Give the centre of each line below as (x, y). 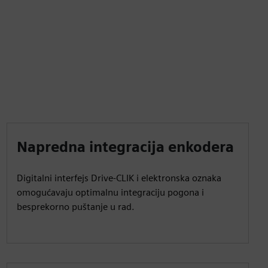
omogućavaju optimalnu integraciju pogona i (110, 192)
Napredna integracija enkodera (125, 147)
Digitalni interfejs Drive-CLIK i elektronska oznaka (119, 178)
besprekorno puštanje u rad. (75, 207)
